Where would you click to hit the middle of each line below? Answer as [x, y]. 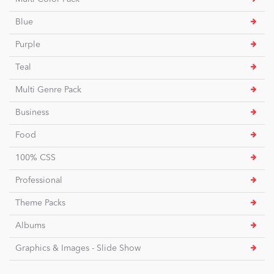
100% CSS [35, 158]
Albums [30, 226]
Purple [28, 45]
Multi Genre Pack [48, 90]
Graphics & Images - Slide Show [78, 249]
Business [32, 113]
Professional [39, 181]
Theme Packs [40, 203]
